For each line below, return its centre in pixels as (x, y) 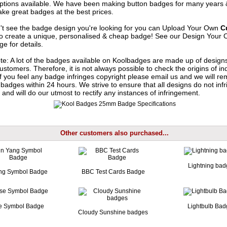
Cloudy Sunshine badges (113, 212)
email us (164, 76)
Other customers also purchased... (115, 133)
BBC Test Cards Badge (113, 172)
